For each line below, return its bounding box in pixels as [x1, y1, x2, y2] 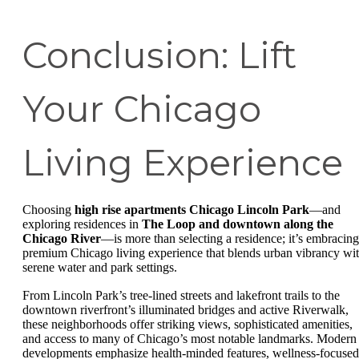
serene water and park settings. [22, 260, 177, 274]
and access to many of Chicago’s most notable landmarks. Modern [22, 332, 357, 345]
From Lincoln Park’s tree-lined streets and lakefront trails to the [22, 288, 340, 302]
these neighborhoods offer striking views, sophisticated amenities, [22, 317, 353, 331]
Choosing [22, 202, 75, 216]
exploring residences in [22, 216, 142, 231]
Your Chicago [22, 87, 261, 131]
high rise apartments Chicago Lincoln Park [75, 202, 309, 216]
